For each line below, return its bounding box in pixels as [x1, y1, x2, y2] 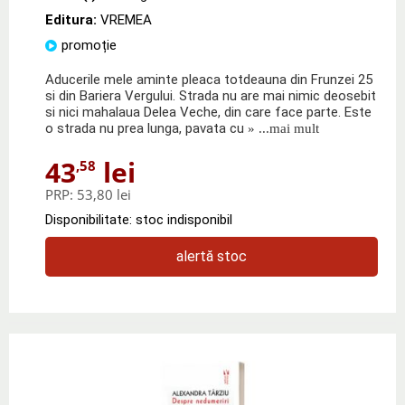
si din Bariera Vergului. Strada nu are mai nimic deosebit [45, 87, 376, 104]
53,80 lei [77, 184, 131, 203]
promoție [61, 36, 117, 53]
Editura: [45, 11, 100, 28]
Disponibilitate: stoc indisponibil [45, 211, 232, 228]
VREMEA [100, 11, 152, 28]
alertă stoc [176, 247, 247, 265]
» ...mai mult [244, 120, 319, 136]
